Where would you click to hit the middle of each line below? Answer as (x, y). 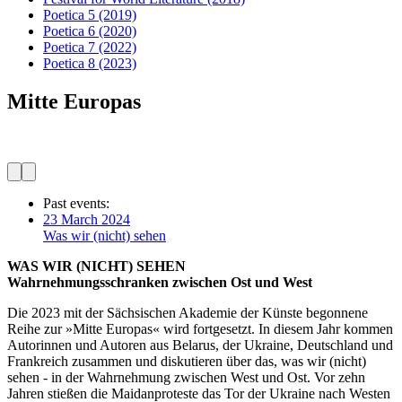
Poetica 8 (69, 63)
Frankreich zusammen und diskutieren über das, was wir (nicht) (187, 361)
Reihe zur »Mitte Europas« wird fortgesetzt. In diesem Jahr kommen (200, 328)
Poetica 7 (69, 47)
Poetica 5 (69, 14)
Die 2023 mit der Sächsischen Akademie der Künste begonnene (188, 312)
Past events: (76, 203)
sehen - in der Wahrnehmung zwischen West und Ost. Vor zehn (186, 377)
